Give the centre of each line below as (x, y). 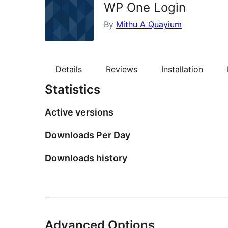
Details (69, 69)
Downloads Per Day (88, 135)
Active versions (79, 112)
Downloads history (86, 158)
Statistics (73, 90)
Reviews (122, 69)
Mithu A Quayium (149, 24)
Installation (182, 69)
